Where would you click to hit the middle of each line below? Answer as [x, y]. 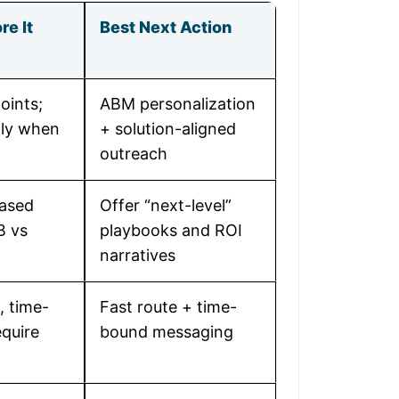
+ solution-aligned [168, 129]
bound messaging [167, 332]
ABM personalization [178, 104]
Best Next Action [166, 27]
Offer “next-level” [166, 205]
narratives [138, 255]
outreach [134, 154]
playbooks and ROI [171, 230]
